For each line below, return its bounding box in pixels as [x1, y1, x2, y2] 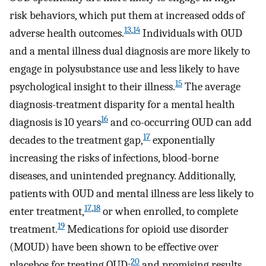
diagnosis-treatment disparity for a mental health [9, 98, 235, 112]
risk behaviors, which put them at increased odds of [9, 9, 245, 23]
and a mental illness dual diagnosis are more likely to [9, 45, 250, 58]
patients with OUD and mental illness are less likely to [9, 187, 254, 201]
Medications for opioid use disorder [65, 223, 229, 236]
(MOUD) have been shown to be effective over [9, 240, 218, 254]
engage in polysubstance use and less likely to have [9, 62, 239, 76]
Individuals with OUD [140, 27, 242, 40]
